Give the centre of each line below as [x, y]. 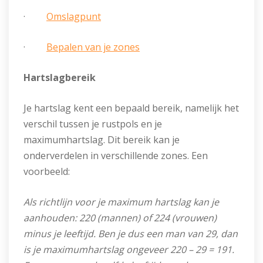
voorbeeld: [47, 171]
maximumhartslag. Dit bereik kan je [102, 140]
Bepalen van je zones [93, 47]
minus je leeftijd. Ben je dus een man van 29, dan [131, 234]
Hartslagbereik [60, 77]
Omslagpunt [74, 16]
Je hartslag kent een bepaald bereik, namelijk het [131, 108]
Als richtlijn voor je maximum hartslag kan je [121, 202]
